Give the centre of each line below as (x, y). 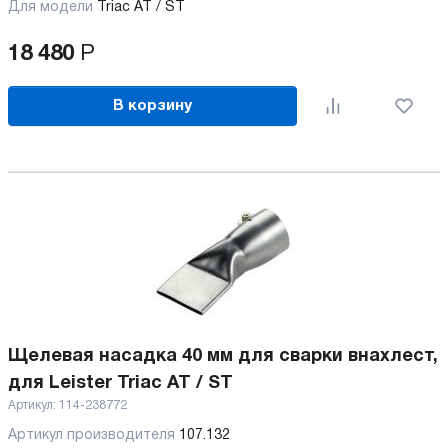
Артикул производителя (93, 435)
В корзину (153, 105)
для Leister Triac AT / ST (120, 383)
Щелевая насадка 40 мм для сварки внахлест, (223, 356)
